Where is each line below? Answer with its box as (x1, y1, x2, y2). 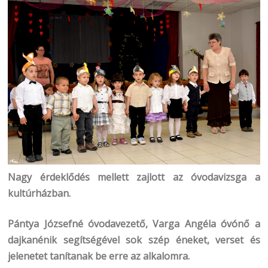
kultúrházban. (8, 187, 71, 200)
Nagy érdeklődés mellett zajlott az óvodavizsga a (8, 170, 260, 184)
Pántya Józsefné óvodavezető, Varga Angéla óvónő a (8, 217, 260, 231)
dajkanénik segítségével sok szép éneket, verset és (8, 233, 260, 247)
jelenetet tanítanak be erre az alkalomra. (8, 249, 190, 263)
